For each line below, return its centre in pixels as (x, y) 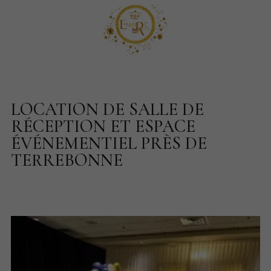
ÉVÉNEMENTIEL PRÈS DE (109, 143)
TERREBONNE (67, 160)
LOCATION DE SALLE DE (108, 109)
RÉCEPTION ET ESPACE (103, 126)
